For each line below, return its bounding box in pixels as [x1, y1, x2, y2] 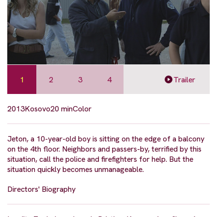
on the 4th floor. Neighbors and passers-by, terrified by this [7, 144, 201, 155]
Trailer [173, 74, 195, 85]
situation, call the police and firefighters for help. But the [7, 154, 193, 165]
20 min [50, 104, 73, 114]
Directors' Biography [7, 184, 76, 195]
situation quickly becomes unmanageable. [7, 164, 144, 175]
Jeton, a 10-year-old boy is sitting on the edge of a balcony [7, 134, 204, 144]
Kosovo [25, 104, 50, 114]
